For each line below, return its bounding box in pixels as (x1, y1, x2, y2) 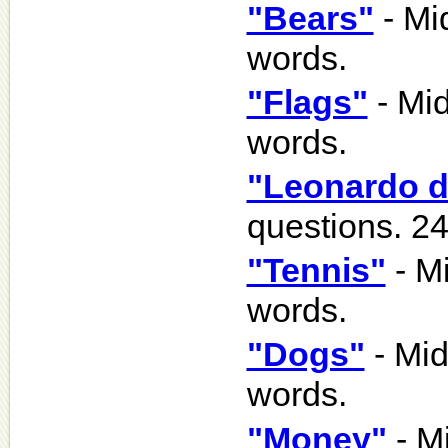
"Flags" (246, 82, 368, 121)
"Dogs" (246, 335, 365, 374)
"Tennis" (246, 251, 386, 290)
